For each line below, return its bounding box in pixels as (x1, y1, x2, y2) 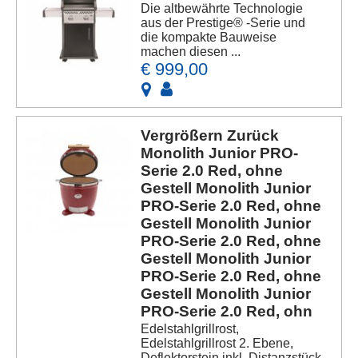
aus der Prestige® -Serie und (141, 15, 306, 30)
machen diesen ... (141, 44, 241, 58)
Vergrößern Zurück (141, 126, 280, 144)
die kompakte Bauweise (141, 30, 277, 44)
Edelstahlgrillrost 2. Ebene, (141, 336, 294, 350)
